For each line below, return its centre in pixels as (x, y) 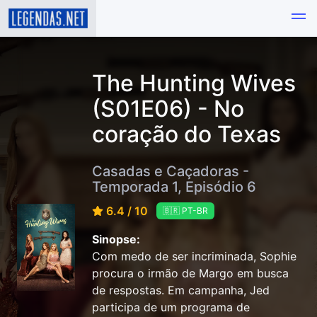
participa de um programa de (171, 307)
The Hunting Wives (194, 83)
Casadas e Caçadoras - (171, 171)
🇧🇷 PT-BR (185, 211)
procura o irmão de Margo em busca (190, 273)
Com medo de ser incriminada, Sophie (194, 257)
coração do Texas (186, 134)
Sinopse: (116, 240)
